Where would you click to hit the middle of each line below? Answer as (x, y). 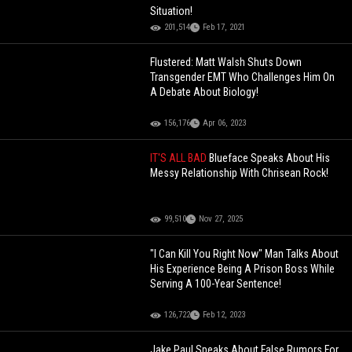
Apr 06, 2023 (225, 123)
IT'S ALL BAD (180, 158)
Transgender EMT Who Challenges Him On (243, 77)
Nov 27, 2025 (221, 219)
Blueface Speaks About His (270, 158)
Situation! (172, 11)
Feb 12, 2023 (224, 315)
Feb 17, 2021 (224, 27)
